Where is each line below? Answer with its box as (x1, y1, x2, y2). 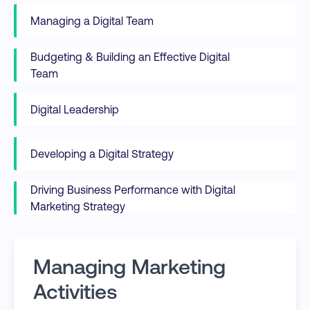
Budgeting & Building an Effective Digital (30, 50, 230, 64)
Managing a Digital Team (30, 14, 154, 28)
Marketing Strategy (30, 199, 125, 213)
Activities (33, 278, 118, 304)
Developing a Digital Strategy (30, 147, 174, 161)
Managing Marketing (33, 253, 226, 279)
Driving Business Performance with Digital (30, 183, 235, 197)
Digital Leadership (30, 102, 119, 116)
